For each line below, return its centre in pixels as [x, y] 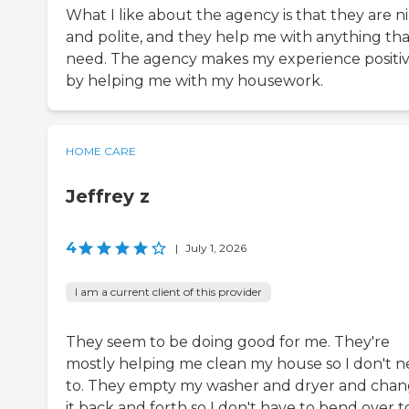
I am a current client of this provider [168, 292]
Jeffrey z [108, 197]
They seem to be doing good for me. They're [228, 342]
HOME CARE [101, 152]
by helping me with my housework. [194, 81]
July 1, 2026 [216, 248]
